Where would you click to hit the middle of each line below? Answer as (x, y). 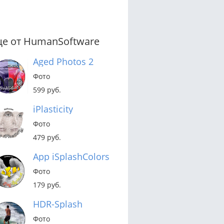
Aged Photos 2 (63, 61)
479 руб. (47, 137)
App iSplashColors (71, 156)
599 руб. (47, 89)
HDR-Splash (58, 204)
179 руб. (47, 184)
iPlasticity (53, 109)
